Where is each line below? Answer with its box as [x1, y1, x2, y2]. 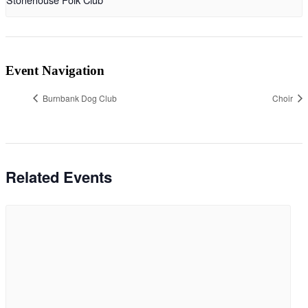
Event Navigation [5, 63, 104, 78]
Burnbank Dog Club [41, 91, 117, 104]
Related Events [5, 166, 112, 188]
